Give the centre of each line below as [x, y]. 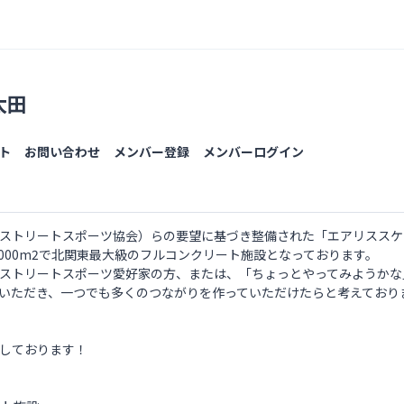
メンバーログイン [253, 151]
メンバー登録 [151, 151]
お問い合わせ [62, 151]
